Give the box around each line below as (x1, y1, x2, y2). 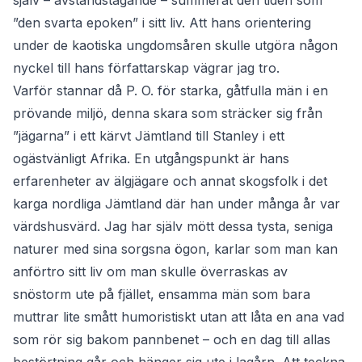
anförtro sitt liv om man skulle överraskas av (13, 263, 288, 280)
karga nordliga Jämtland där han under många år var (13, 196, 340, 213)
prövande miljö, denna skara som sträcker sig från (13, 105, 322, 122)
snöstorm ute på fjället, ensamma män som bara (13, 286, 310, 303)
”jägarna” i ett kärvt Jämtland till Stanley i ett (13, 128, 284, 145)
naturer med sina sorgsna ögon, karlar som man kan (13, 241, 338, 258)
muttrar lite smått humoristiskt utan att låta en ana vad (13, 309, 344, 326)
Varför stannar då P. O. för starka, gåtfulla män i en (13, 82, 328, 99)
